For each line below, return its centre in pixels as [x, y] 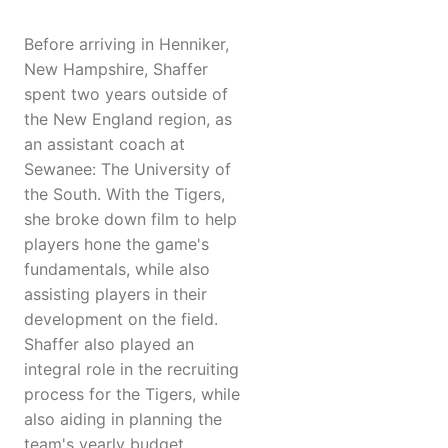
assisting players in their [115, 294]
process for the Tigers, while [132, 394]
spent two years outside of [126, 94]
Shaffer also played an [109, 344]
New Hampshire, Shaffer [116, 69]
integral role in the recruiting [131, 369]
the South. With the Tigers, [124, 194]
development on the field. [121, 319]
